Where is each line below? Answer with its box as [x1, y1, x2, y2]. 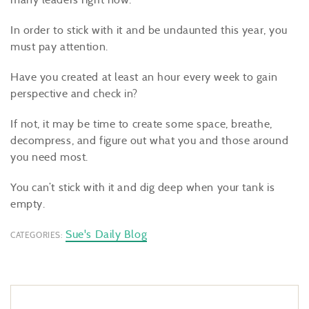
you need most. [10, 150, 88, 163]
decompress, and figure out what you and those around [10, 134, 289, 147]
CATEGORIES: [10, 230, 63, 240]
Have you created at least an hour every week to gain [10, 70, 278, 83]
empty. [10, 197, 46, 210]
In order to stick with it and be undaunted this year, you [10, 23, 288, 37]
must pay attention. [10, 40, 108, 53]
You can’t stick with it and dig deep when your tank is [10, 181, 275, 194]
